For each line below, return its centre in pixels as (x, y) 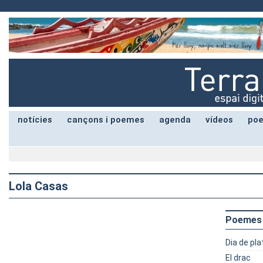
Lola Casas (38, 186)
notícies (35, 120)
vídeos (219, 120)
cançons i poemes (106, 120)
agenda (175, 120)
